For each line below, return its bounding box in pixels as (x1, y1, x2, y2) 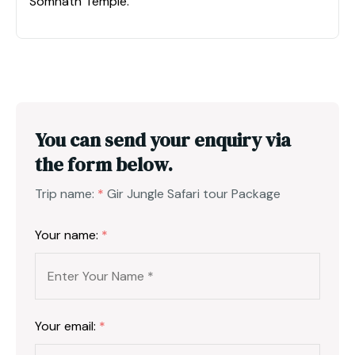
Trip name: (35, 185, 97, 202)
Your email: (35, 317, 99, 334)
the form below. (35, 151, 173, 177)
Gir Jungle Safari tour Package (107, 185, 281, 202)
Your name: (35, 226, 101, 243)
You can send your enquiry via (35, 126, 291, 153)
